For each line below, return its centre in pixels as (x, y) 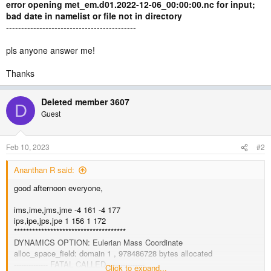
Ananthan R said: (44, 170)
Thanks (20, 73)
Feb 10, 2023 (28, 147)
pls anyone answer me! (51, 50)
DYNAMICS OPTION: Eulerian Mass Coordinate (98, 242)
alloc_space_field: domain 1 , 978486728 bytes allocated (113, 253)
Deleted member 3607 (85, 102)
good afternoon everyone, (58, 188)
